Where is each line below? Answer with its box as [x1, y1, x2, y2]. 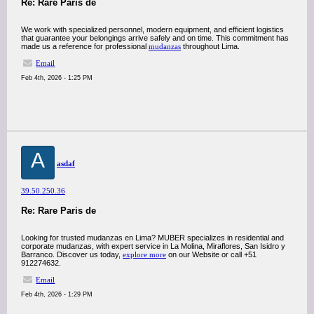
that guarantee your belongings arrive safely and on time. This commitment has [21, 34, 289, 42]
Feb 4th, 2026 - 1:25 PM [21, 74, 93, 81]
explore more [123, 250, 166, 259]
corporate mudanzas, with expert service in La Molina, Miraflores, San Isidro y [21, 242, 285, 250]
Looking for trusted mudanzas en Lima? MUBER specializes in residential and [21, 233, 284, 242]
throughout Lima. [181, 42, 240, 50]
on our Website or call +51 [166, 250, 257, 259]
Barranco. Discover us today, [21, 250, 123, 259]
